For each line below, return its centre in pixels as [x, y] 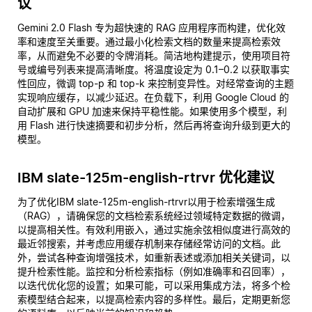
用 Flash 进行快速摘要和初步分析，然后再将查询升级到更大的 [154, 125]
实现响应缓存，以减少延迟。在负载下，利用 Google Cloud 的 [153, 97]
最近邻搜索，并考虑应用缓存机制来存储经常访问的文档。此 [149, 243]
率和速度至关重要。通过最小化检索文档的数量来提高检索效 [149, 41]
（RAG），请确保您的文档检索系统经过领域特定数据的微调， [154, 216]
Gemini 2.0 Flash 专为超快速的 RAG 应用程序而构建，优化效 [151, 28]
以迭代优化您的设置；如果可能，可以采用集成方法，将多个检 [154, 285]
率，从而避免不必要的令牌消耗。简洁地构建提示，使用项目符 [154, 55]
